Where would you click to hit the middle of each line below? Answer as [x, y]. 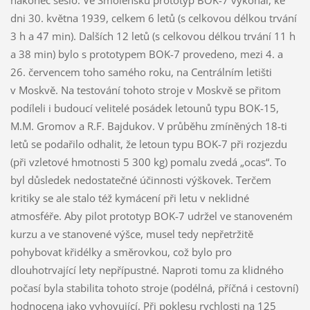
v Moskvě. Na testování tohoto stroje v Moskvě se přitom [145, 90]
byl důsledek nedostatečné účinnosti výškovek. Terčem [140, 180]
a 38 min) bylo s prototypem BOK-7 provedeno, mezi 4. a [146, 54]
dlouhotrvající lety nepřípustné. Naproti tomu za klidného [147, 270]
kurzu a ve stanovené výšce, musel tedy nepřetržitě [131, 234]
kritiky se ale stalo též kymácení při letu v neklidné [129, 198]
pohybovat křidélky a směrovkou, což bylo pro [121, 252]
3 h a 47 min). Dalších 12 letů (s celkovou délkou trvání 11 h [153, 36]
